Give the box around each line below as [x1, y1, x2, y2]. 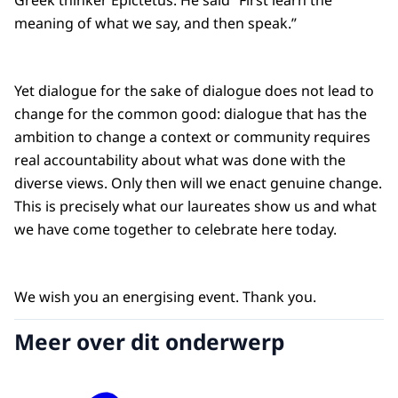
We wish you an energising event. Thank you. [14, 287, 316, 307]
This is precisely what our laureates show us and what [14, 196, 377, 217]
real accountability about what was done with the [14, 150, 346, 171]
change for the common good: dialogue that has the [14, 104, 367, 124]
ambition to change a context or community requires [14, 127, 370, 147]
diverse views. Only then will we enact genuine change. [14, 173, 382, 194]
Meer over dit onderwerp [14, 326, 284, 356]
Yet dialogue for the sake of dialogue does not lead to [14, 81, 374, 101]
